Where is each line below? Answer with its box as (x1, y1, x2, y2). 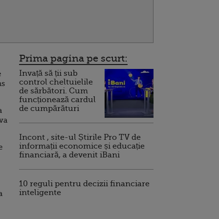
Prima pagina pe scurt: (19, 52, 128, 64)
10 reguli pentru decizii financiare (19, 179, 150, 188)
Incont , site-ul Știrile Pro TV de (19, 132, 141, 142)
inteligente (19, 188, 61, 197)
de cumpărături (19, 104, 79, 113)
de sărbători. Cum (19, 86, 88, 95)
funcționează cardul (19, 95, 96, 104)
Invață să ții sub (19, 68, 78, 78)
